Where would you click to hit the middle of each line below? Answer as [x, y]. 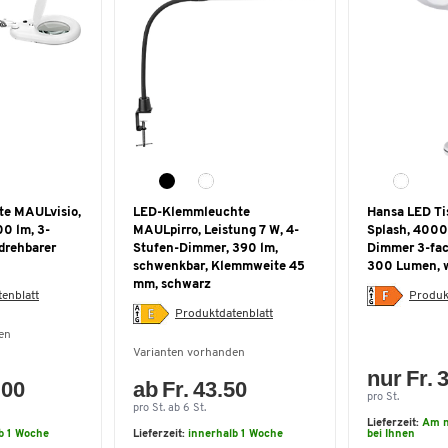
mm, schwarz [172, 284]
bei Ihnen [391, 434]
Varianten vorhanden [189, 353]
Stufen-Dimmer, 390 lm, [205, 248]
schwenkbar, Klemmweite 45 [219, 266]
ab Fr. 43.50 [190, 389]
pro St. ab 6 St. [169, 408]
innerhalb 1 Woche [235, 434]
